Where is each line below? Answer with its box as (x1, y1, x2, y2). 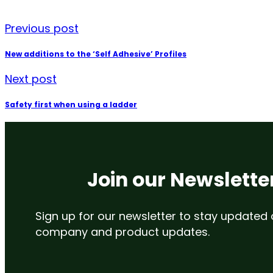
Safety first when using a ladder (5, 99, 137, 110)
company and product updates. (35, 224, 210, 239)
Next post (5, 71, 57, 87)
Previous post (5, 20, 79, 36)
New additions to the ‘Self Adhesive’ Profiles (5, 48, 186, 59)
